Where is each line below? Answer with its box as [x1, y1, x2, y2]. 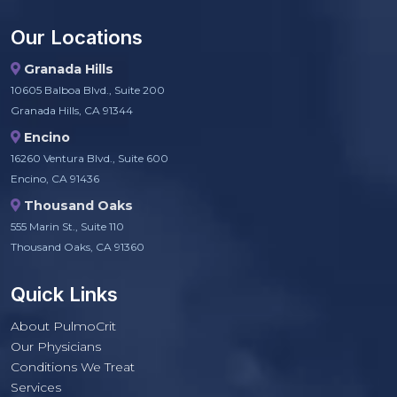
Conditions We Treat [11, 359, 135, 376]
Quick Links [11, 283, 118, 307]
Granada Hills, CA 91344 [11, 104, 133, 118]
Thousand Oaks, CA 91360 [11, 240, 144, 254]
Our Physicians [11, 339, 101, 355]
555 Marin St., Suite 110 [11, 220, 124, 234]
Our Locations [11, 26, 143, 50]
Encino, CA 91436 [11, 172, 99, 186]
